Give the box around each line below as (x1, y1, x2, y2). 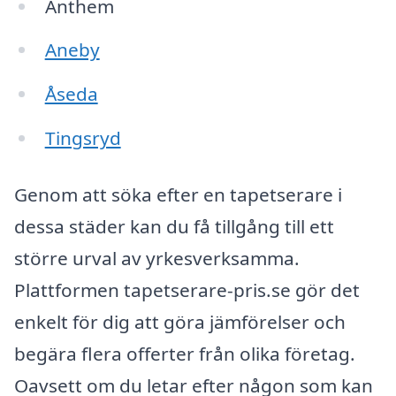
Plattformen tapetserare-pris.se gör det (14, 277, 360, 302)
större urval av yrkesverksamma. (14, 245, 300, 270)
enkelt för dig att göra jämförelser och (14, 308, 346, 334)
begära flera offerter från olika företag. (14, 340, 355, 366)
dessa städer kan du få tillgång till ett (14, 213, 334, 239)
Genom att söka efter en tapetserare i (14, 181, 342, 207)
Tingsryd (44, 126, 121, 151)
